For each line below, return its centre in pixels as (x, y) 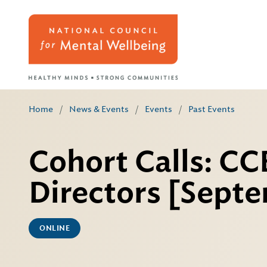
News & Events (99, 109)
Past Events (212, 109)
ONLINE (55, 228)
